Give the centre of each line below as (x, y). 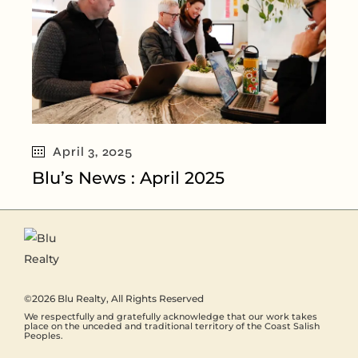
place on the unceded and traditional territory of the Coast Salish (172, 326)
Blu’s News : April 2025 (129, 177)
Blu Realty (82, 298)
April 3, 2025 (93, 151)
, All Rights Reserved (155, 298)
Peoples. (44, 335)
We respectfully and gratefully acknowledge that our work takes (171, 316)
